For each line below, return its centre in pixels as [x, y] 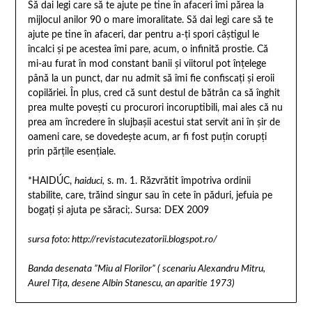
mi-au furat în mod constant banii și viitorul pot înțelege [147, 64]
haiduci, [89, 181]
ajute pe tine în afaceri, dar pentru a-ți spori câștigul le [143, 34]
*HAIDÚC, [51, 181]
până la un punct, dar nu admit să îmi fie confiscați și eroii [151, 78]
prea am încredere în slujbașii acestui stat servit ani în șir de [154, 122]
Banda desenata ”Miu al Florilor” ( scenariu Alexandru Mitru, [146, 268]
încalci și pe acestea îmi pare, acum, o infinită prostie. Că [148, 49]
